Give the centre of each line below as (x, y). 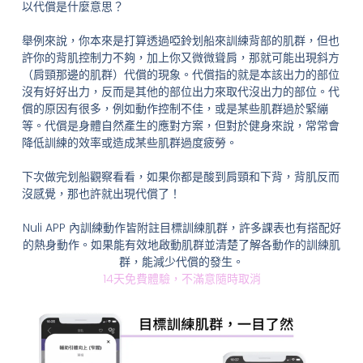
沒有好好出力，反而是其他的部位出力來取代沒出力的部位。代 (180, 91)
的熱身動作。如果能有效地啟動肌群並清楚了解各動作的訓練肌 (181, 244)
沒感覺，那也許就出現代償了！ (101, 193)
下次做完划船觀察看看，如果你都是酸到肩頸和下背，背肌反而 (180, 176)
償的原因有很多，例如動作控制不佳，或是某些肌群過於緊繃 (175, 108)
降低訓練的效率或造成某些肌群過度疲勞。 (129, 142)
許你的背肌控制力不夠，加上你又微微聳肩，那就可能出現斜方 (180, 57)
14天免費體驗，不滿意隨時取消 (181, 278)
